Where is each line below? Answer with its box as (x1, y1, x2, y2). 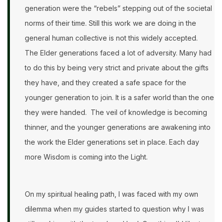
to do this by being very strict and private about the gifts (25, 63, 209, 72)
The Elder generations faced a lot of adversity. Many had (25, 49, 212, 57)
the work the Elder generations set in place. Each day (25, 138, 199, 147)
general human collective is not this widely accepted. (25, 34, 198, 43)
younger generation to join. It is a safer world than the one (25, 93, 214, 102)
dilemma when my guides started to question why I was (25, 205, 204, 214)
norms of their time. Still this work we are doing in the (25, 19, 196, 28)
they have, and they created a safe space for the (25, 78, 186, 87)
